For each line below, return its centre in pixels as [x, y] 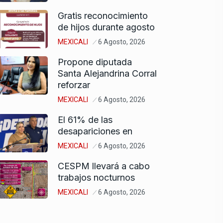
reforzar [74, 85]
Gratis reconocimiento [103, 15]
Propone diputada [95, 62]
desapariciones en [95, 131]
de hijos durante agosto [106, 27]
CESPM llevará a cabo [104, 166]
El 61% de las [85, 119]
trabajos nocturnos [96, 177]
